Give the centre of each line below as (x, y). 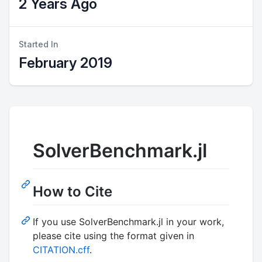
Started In (39, 44)
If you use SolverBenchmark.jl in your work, (128, 221)
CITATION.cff (61, 249)
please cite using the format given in (113, 235)
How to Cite (73, 191)
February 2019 (65, 63)
